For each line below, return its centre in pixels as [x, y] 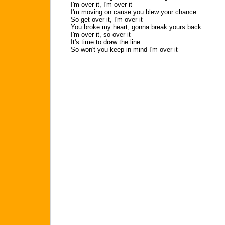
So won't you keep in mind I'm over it [124, 49]
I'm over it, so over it [101, 34]
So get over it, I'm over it [107, 19]
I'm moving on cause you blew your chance [134, 12]
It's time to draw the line [105, 42]
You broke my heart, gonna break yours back [136, 27]
